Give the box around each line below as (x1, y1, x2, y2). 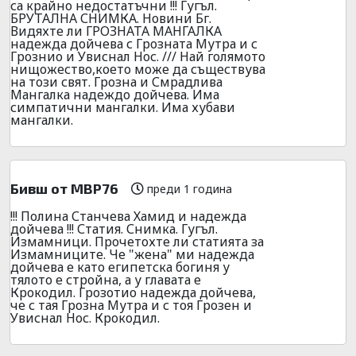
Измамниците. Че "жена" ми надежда (10, 245, 254, 263)
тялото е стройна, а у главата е (10, 270, 201, 288)
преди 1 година (144, 181, 232, 197)
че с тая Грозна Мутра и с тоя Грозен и (10, 296, 252, 314)
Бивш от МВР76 (10, 179, 118, 197)
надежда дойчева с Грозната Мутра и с (10, 34, 257, 52)
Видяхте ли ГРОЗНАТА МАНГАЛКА (10, 21, 222, 40)
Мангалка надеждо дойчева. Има (10, 85, 219, 103)
